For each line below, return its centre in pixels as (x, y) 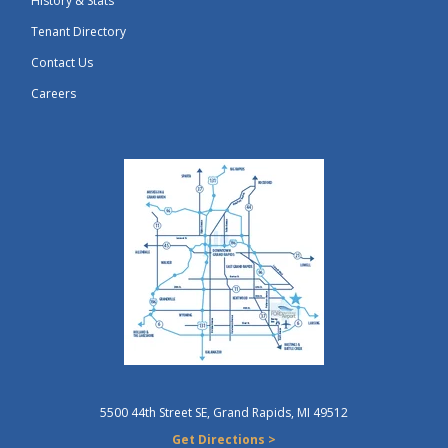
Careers (54, 93)
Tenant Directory (79, 31)
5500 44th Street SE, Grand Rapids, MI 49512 (224, 412)
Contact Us (62, 62)
